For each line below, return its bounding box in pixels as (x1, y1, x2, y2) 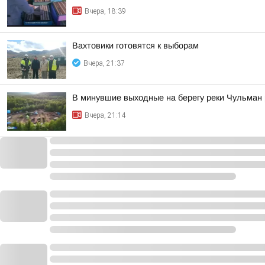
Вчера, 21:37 (83, 59, 125, 67)
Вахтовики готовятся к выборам (72, 41, 199, 50)
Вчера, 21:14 (85, 111, 126, 119)
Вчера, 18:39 (85, 7, 126, 15)
